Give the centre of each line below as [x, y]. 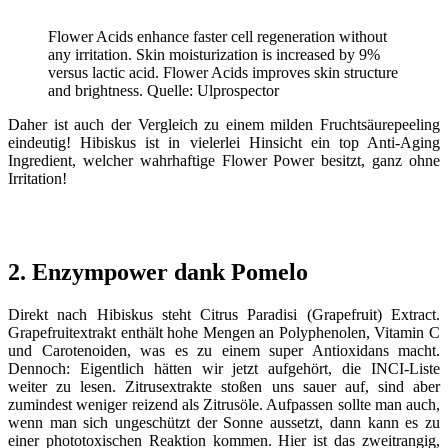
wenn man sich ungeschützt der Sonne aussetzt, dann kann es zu [224, 423]
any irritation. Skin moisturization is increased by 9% [214, 55]
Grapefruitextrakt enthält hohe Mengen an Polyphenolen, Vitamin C [224, 333]
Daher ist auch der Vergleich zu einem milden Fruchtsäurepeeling [224, 125]
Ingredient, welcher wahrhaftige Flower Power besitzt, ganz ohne [224, 161]
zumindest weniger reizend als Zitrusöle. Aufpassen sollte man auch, [224, 405]
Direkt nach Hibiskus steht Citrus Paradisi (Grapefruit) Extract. [224, 315]
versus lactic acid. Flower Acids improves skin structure [223, 73]
